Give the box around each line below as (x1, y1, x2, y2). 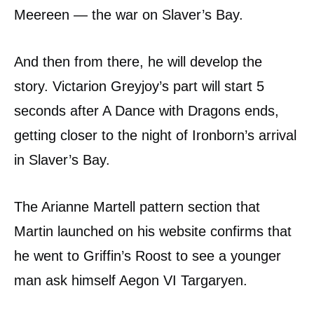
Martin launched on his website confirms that (14, 224, 292, 240)
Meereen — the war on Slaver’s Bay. (14, 7, 243, 23)
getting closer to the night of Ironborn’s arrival (14, 128, 296, 144)
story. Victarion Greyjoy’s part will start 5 (14, 78, 264, 95)
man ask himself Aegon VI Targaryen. (14, 273, 247, 289)
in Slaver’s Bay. (14, 152, 110, 168)
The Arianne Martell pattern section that (14, 199, 260, 215)
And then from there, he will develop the (14, 54, 262, 70)
